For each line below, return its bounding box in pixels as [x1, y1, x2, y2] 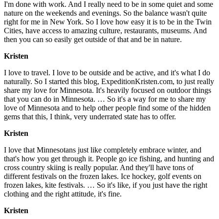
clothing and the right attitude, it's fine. [4, 189, 122, 198]
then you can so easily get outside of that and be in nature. [4, 35, 182, 44]
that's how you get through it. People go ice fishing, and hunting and [4, 154, 214, 163]
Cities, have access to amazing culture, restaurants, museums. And [4, 26, 207, 35]
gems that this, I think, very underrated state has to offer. [4, 112, 176, 121]
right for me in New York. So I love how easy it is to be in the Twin [4, 17, 212, 26]
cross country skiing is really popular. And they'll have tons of [4, 163, 194, 172]
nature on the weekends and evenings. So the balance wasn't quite [4, 8, 207, 17]
